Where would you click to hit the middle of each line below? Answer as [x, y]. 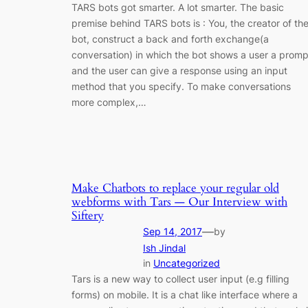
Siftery [88, 215]
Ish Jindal [164, 247]
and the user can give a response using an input [179, 70]
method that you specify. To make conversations [181, 86]
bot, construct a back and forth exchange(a [170, 38]
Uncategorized [187, 263]
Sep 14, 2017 [173, 231]
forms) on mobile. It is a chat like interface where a [185, 294]
